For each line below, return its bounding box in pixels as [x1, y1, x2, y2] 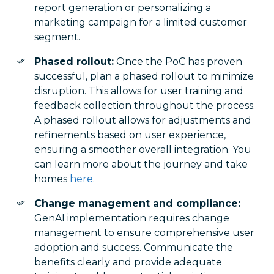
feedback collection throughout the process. [34, 100, 255, 111]
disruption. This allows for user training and [34, 85, 243, 97]
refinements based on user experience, [34, 129, 226, 141]
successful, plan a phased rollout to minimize [34, 70, 254, 82]
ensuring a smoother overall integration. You [34, 144, 251, 155]
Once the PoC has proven [114, 56, 242, 67]
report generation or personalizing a [34, 2, 211, 13]
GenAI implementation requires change [34, 212, 229, 224]
